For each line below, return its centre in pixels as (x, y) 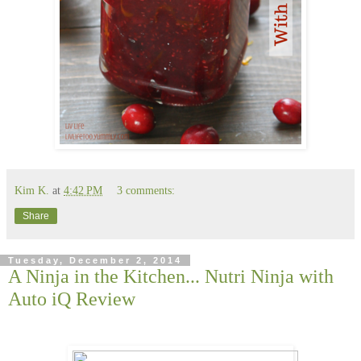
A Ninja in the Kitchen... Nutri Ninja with (171, 276)
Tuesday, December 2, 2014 (95, 260)
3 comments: (146, 190)
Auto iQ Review (72, 298)
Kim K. (32, 190)
